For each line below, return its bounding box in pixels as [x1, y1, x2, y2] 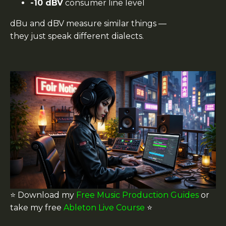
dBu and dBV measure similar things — [10, 18, 166, 28]
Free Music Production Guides [76, 190, 199, 200]
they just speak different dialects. [10, 31, 144, 41]
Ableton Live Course [64, 203, 145, 212]
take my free [10, 203, 64, 212]
